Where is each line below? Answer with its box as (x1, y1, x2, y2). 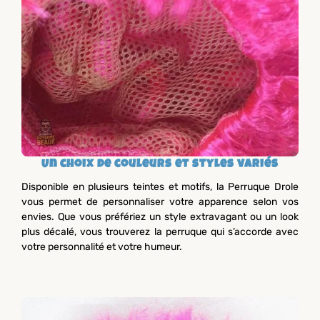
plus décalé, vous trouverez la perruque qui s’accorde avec (21, 226, 299, 239)
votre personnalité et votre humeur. (21, 241, 182, 254)
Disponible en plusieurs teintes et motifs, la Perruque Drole (21, 181, 299, 194)
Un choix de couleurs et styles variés (41, 159, 279, 171)
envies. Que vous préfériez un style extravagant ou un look (21, 211, 299, 224)
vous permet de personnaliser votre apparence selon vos (21, 196, 299, 209)
